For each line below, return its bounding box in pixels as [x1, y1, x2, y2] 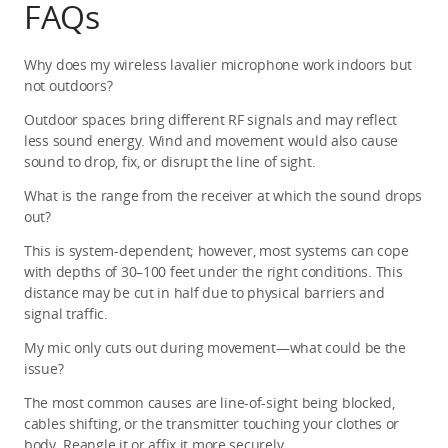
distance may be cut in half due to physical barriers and [24, 282, 385, 302]
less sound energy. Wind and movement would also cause [24, 130, 399, 150]
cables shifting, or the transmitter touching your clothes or [24, 413, 400, 433]
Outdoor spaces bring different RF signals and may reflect [24, 109, 398, 129]
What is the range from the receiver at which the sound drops [24, 185, 423, 205]
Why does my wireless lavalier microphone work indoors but [24, 54, 413, 74]
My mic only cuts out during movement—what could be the [24, 337, 406, 357]
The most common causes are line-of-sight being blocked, [24, 392, 395, 412]
